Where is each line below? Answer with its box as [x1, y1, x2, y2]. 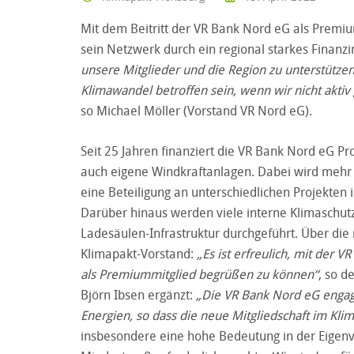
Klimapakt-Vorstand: [81, 244, 197, 262]
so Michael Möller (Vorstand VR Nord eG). [81, 101, 312, 119]
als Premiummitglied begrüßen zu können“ [81, 265, 318, 283]
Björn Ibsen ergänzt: [81, 285, 196, 303]
